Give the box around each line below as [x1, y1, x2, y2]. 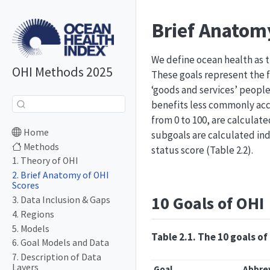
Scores [12, 180, 39, 192]
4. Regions [12, 208, 54, 220]
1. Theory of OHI [12, 155, 78, 167]
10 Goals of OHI [151, 192, 264, 214]
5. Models [12, 222, 49, 234]
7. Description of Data [12, 251, 101, 263]
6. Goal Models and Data [12, 237, 109, 249]
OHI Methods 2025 [12, 63, 113, 81]
